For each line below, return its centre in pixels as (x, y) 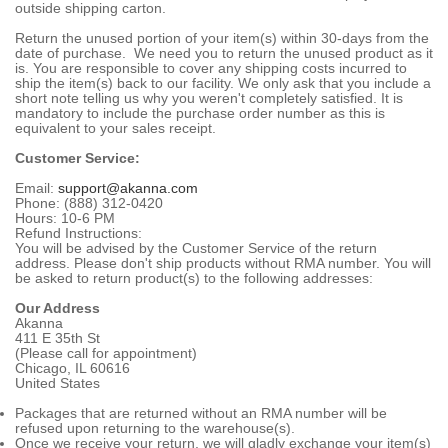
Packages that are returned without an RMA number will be (201, 413)
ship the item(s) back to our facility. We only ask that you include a (223, 83)
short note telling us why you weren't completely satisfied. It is (209, 98)
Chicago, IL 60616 (72, 368)
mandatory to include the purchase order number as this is (200, 113)
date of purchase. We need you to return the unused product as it (224, 53)
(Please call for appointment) (106, 353)
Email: (36, 188)
